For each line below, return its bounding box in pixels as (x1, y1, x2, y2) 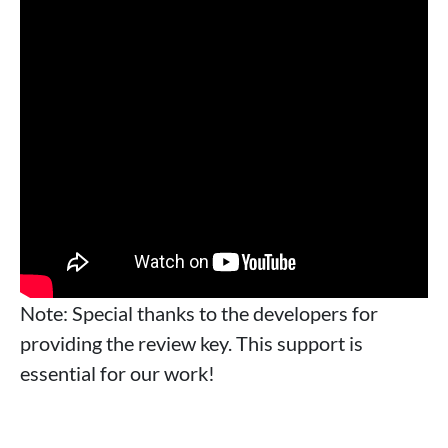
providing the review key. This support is (20, 331, 363, 355)
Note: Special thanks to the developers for (20, 301, 378, 325)
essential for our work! (20, 361, 215, 385)
